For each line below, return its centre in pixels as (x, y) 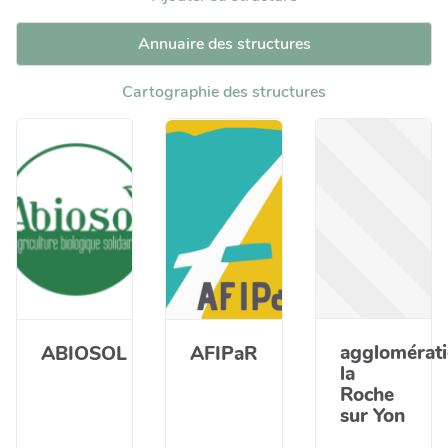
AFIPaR (224, 354)
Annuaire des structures (224, 44)
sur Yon (372, 416)
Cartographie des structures (224, 92)
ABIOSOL (84, 354)
